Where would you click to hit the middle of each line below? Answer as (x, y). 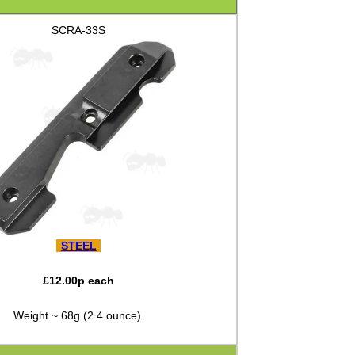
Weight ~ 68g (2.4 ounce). (78, 316)
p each (96, 281)
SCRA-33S (79, 31)
